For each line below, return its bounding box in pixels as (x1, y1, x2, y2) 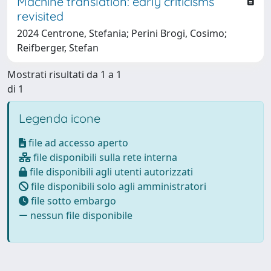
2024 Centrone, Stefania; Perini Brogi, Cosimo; (17, 26, 227, 40)
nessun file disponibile (28, 208, 132, 222)
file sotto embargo (28, 194, 116, 207)
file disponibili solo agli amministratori (28, 179, 206, 193)
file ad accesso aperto (26, 135, 128, 149)
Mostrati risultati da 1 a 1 (7, 67, 122, 81)
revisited (17, 8, 64, 24)
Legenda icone (19, 110, 100, 126)
